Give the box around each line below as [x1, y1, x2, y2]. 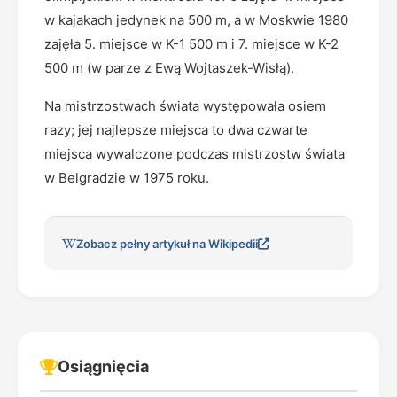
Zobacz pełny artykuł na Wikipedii [76, 237, 258, 251]
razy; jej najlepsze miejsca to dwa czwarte [44, 121, 307, 138]
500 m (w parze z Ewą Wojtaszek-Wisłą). [44, 59, 294, 76]
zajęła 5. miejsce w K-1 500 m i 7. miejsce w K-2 [44, 35, 339, 52]
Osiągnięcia [58, 357, 149, 376]
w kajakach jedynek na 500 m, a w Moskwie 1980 [44, 12, 348, 28]
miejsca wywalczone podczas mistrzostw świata [44, 145, 345, 162]
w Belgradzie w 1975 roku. [44, 169, 209, 186]
